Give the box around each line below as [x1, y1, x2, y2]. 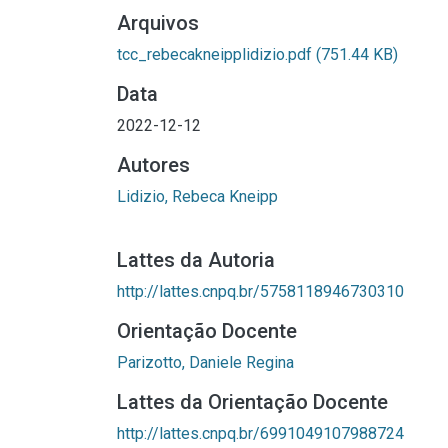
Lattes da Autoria [117, 248, 275, 272]
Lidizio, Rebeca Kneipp [117, 187, 278, 206]
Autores [117, 153, 190, 177]
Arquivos [117, 11, 199, 35]
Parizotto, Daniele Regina [117, 353, 294, 372]
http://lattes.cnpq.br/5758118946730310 [117, 282, 404, 301]
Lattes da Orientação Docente [117, 390, 388, 414]
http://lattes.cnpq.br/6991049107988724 [117, 424, 404, 443]
